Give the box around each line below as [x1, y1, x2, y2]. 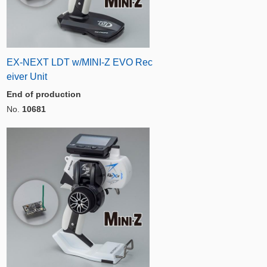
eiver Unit [7, 72, 47, 82]
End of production [7, 89, 81, 99]
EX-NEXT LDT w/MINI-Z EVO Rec [7, 57, 153, 67]
